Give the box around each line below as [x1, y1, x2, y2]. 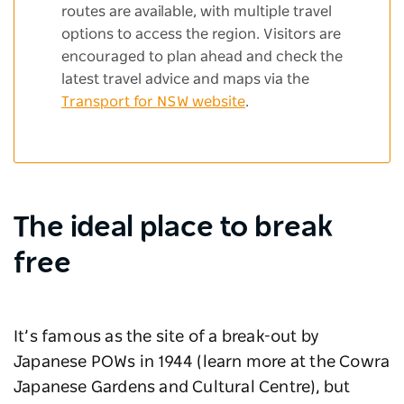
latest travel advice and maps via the [61, 72, 309, 87]
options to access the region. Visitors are [61, 27, 341, 42]
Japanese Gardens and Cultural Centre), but [14, 380, 351, 397]
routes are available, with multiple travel [61, 5, 332, 20]
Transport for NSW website [61, 95, 245, 110]
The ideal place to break [14, 213, 333, 243]
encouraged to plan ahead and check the [61, 50, 343, 65]
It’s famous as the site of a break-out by [14, 329, 320, 346]
